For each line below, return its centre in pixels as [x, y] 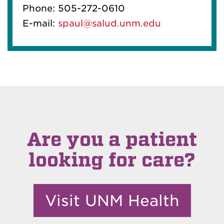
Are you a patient [112, 139]
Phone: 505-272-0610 [74, 8]
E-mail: [40, 23]
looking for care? [112, 160]
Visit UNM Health [112, 200]
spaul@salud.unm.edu [109, 23]
